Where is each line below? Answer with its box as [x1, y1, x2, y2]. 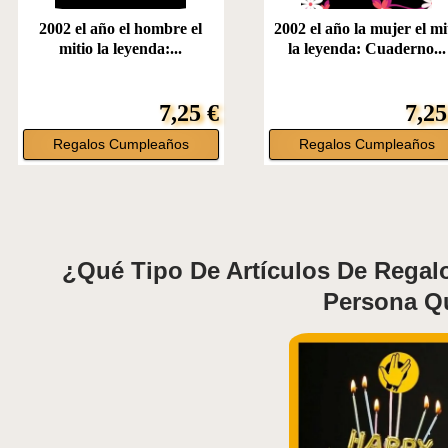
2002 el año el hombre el [39, 20, 203, 38]
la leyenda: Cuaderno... [287, 40, 446, 58]
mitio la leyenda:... [59, 40, 183, 58]
